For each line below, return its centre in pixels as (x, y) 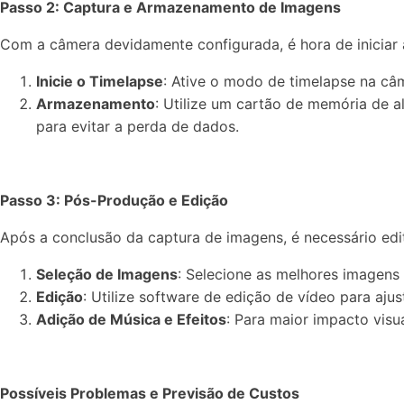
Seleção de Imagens (107, 274)
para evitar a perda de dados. (138, 126)
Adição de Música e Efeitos (131, 319)
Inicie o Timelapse (100, 81)
